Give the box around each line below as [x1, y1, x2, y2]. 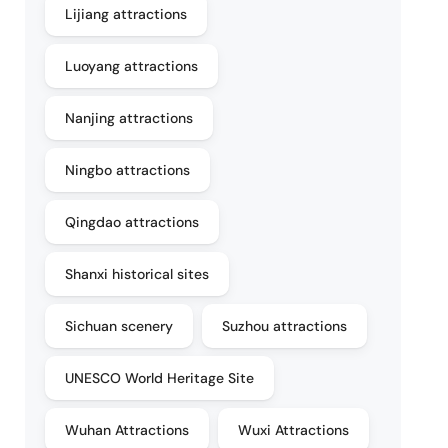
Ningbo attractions [65, 161, 191, 179]
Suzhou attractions [222, 317, 348, 335]
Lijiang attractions [65, 5, 188, 23]
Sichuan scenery [65, 317, 174, 335]
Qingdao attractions [65, 213, 200, 231]
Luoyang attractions [65, 57, 199, 75]
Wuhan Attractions [65, 421, 190, 439]
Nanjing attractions [65, 109, 194, 127]
